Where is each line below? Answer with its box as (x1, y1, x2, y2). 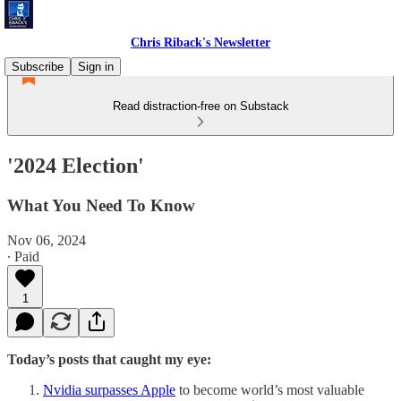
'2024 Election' (7, 153, 144, 177)
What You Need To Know (7, 195, 195, 215)
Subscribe (12, 60, 64, 73)
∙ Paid (7, 248, 39, 264)
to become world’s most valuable (175, 381, 364, 397)
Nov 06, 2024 (7, 232, 86, 248)
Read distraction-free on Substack (112, 99, 289, 113)
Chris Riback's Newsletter (131, 36, 270, 49)
